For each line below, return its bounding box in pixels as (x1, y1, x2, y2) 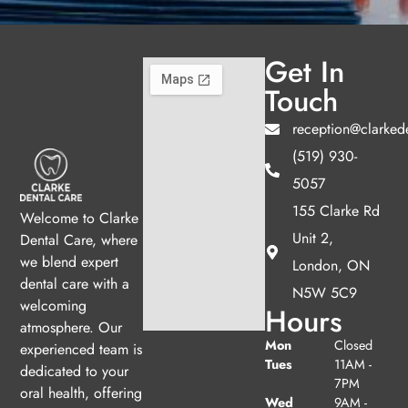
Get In (265, 50, 345, 93)
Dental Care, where (20, 229, 138, 250)
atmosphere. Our (20, 316, 123, 338)
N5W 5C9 (292, 281, 358, 303)
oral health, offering (20, 382, 143, 403)
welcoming (20, 294, 87, 316)
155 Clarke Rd (292, 199, 381, 221)
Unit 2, (292, 227, 334, 249)
